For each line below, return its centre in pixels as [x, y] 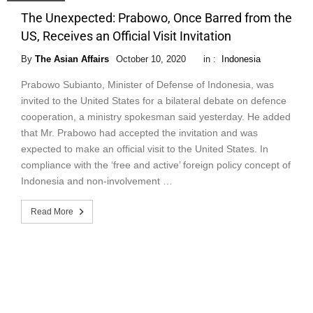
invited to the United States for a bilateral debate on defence [154, 101]
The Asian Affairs [72, 59]
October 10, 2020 [151, 59]
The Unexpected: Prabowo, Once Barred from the [156, 18]
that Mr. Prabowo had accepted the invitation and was [139, 133]
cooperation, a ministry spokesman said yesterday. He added [156, 117]
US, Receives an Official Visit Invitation [126, 36]
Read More [52, 212]
